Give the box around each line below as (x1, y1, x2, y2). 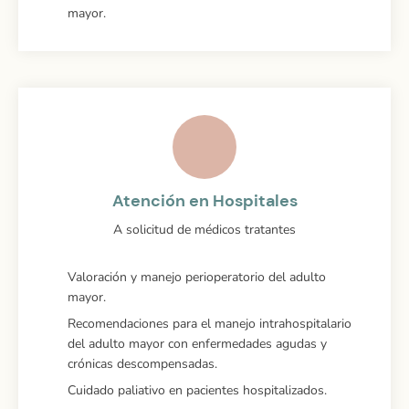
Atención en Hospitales (111, 189, 298, 212)
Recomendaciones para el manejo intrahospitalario (67, 314, 351, 332)
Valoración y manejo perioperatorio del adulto (67, 267, 326, 286)
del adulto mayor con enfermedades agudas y (67, 334, 327, 352)
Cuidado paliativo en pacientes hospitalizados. (67, 381, 327, 399)
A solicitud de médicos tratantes (113, 220, 296, 238)
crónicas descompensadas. (67, 354, 217, 372)
